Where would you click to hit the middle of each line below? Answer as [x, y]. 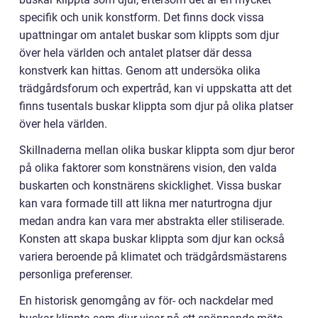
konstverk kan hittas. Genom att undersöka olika [140, 70]
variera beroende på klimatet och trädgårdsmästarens [153, 256]
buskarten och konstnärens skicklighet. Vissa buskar [150, 185]
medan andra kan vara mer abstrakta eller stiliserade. [152, 221]
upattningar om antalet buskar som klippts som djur [149, 35]
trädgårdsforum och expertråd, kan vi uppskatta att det [155, 88]
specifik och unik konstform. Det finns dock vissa [142, 17]
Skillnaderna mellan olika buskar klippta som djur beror [157, 150]
